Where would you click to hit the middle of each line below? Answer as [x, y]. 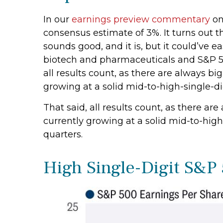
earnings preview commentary [141, 20]
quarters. [63, 135]
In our [57, 20]
